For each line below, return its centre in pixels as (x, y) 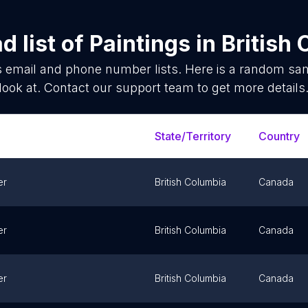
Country (279, 136)
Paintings (140, 44)
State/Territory (193, 136)
